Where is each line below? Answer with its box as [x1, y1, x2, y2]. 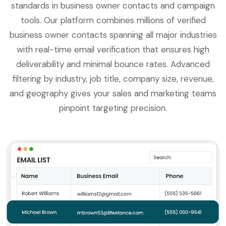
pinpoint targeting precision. [59, 102, 167, 114]
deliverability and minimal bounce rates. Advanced [16, 59, 210, 70]
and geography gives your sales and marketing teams [10, 88, 216, 99]
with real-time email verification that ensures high [17, 44, 209, 55]
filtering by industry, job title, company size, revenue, [12, 73, 214, 85]
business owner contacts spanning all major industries [9, 29, 217, 41]
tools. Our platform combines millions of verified [20, 15, 206, 26]
